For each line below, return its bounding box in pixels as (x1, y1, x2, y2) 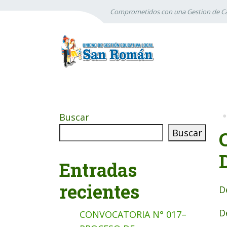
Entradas (59, 158, 137, 182)
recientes (59, 179, 139, 204)
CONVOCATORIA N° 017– (80, 208, 186, 220)
